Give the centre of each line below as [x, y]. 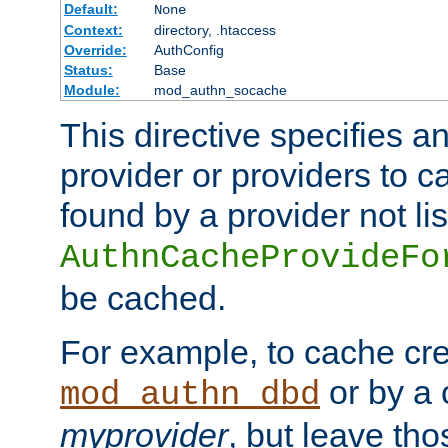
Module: [91, 89]
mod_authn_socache [220, 89]
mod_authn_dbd [190, 394]
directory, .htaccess [214, 29]
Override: [95, 49]
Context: [93, 29]
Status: [88, 69]
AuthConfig [188, 49]
